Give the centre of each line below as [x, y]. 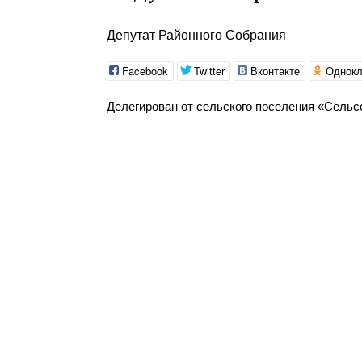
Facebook [145, 71]
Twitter [209, 71]
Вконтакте [275, 71]
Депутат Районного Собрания [196, 35]
